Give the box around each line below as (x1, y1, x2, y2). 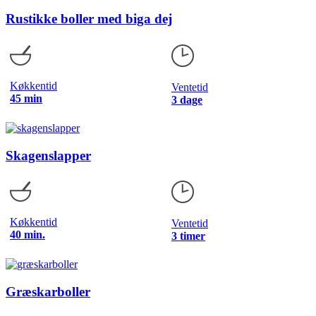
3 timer (171, 230, 205, 243)
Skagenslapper (6, 147, 91, 163)
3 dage (171, 93, 202, 106)
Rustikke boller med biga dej (6, 11, 172, 27)
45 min (10, 92, 42, 104)
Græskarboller (6, 284, 90, 299)
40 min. (10, 229, 45, 241)
